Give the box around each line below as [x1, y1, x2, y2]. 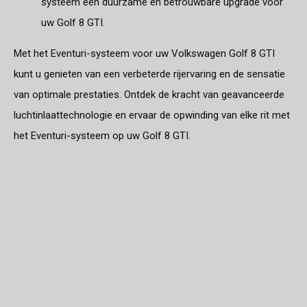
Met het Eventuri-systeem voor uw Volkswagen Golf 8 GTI [14, 47, 275, 60]
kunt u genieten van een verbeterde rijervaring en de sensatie [14, 67, 285, 80]
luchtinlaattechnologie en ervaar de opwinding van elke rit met [14, 108, 290, 121]
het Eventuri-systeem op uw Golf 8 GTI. [14, 129, 191, 142]
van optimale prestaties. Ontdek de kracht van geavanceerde [14, 88, 284, 101]
